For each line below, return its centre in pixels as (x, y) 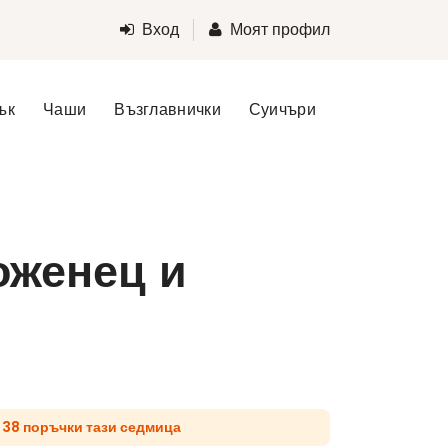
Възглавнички (167, 109)
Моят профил (280, 29)
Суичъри (282, 109)
